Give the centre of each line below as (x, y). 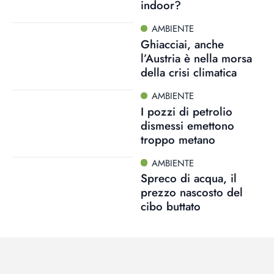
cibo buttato (170, 207)
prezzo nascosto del (191, 193)
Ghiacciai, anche (182, 44)
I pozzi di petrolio (186, 111)
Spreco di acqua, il (188, 179)
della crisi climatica (188, 72)
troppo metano (178, 139)
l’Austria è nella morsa (196, 58)
